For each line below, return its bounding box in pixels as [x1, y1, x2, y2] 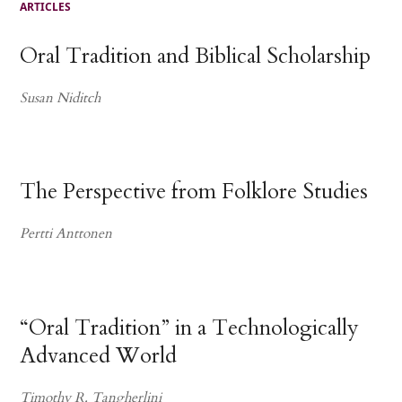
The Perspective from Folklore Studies [20, 177, 369, 207]
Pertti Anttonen [20, 224, 113, 244]
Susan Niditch [20, 88, 101, 108]
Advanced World [20, 340, 178, 371]
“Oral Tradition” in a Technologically [20, 312, 360, 343]
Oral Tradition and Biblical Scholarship [20, 40, 371, 71]
